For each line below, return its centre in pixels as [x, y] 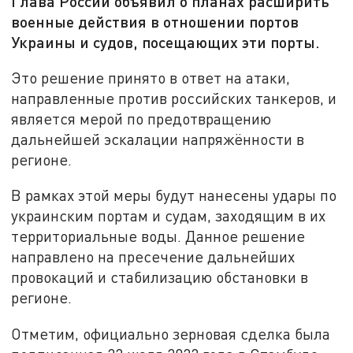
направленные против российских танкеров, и [174, 98]
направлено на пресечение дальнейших [153, 257]
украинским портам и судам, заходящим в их [169, 216]
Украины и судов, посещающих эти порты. [166, 42]
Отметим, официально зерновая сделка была [171, 334]
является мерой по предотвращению [141, 118]
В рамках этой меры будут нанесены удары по [174, 195]
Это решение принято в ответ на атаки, [151, 77]
